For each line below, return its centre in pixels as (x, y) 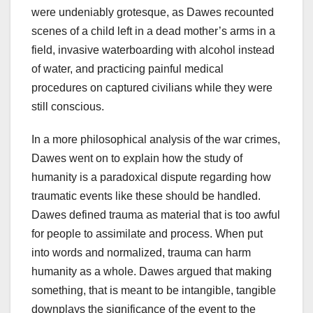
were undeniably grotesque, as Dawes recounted (153, 13)
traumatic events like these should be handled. (146, 196)
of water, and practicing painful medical (128, 69)
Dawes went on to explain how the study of (137, 159)
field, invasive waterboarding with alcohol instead (153, 50)
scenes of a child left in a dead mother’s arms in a (153, 31)
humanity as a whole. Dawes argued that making (152, 272)
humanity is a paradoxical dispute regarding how (151, 177)
